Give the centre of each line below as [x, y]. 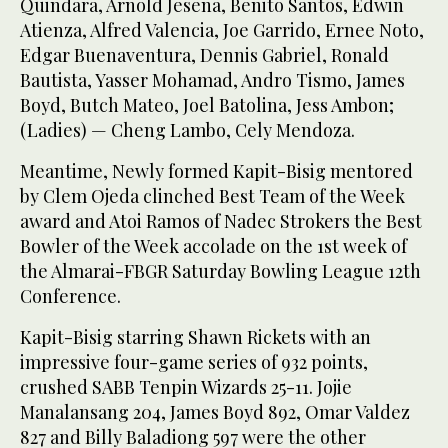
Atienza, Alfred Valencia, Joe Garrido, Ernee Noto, [222, 29]
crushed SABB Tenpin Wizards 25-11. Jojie [186, 386]
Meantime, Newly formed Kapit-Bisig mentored [216, 170]
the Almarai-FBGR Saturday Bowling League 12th [220, 270]
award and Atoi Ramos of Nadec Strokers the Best [221, 220]
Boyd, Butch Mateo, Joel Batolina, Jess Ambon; [207, 104]
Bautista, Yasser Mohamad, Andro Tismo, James [212, 79]
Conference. [70, 295]
